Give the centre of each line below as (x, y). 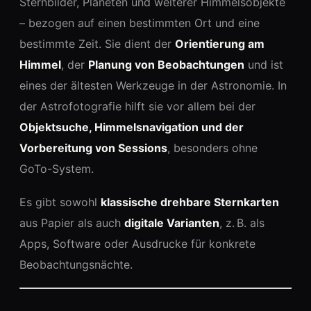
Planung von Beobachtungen (166, 65)
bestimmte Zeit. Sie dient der (97, 44)
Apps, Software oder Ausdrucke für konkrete (137, 244)
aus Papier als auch (72, 223)
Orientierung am (220, 44)
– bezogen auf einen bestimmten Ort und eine (140, 23)
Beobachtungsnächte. (76, 264)
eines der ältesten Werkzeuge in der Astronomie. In (153, 85)
